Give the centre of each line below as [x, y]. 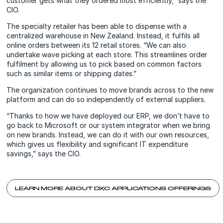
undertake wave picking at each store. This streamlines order [107, 55]
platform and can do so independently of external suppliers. [106, 100]
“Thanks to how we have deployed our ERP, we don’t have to [108, 116]
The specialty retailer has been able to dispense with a [97, 26]
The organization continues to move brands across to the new [110, 90]
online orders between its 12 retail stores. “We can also [97, 45]
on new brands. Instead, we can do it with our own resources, [108, 135]
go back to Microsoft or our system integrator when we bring [109, 125]
